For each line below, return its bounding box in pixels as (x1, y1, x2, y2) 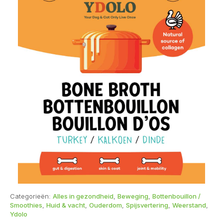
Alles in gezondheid (53, 192, 113, 200)
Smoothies (10, 201, 42, 209)
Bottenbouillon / (152, 192, 201, 200)
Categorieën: (10, 192, 53, 200)
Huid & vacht (46, 201, 85, 209)
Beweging (117, 192, 148, 200)
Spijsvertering (126, 201, 168, 209)
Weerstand (172, 201, 206, 209)
